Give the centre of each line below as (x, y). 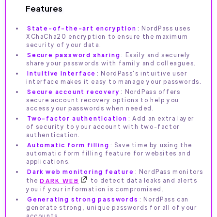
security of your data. (64, 45)
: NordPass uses (164, 28)
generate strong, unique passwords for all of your (112, 207)
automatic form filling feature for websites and (109, 153)
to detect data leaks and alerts (143, 180)
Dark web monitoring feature (81, 172)
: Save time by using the (151, 145)
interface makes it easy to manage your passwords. (114, 82)
